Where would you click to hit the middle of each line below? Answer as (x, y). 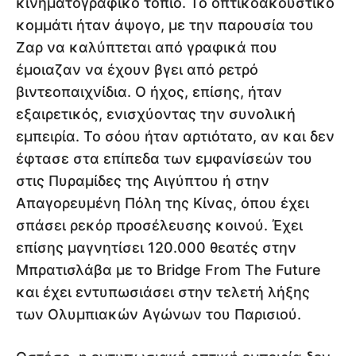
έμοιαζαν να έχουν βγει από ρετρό (137, 70)
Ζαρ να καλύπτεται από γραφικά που (147, 48)
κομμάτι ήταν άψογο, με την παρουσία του (165, 25)
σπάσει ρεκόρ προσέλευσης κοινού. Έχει (159, 226)
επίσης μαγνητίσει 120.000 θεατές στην (156, 248)
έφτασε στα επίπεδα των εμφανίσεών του (164, 159)
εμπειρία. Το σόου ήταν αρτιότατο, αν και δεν (175, 137)
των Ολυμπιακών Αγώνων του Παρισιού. (159, 315)
